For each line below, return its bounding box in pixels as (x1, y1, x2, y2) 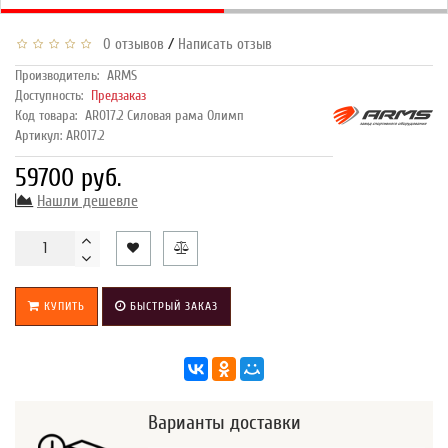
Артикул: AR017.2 (15, 126, 104, 144)
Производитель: (15, 66, 99, 84)
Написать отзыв (178, 35, 272, 53)
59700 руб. (15, 162, 121, 193)
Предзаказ (91, 86, 146, 104)
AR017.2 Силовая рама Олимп (85, 106, 244, 124)
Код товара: (15, 106, 77, 124)
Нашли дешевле (37, 191, 138, 210)
